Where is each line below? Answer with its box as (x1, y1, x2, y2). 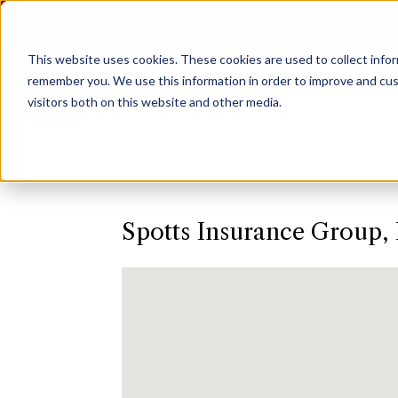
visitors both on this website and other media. (27, 93, 282, 109)
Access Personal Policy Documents (122, 16, 324, 30)
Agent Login (34, 16, 104, 30)
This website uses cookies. (27, 51, 178, 67)
